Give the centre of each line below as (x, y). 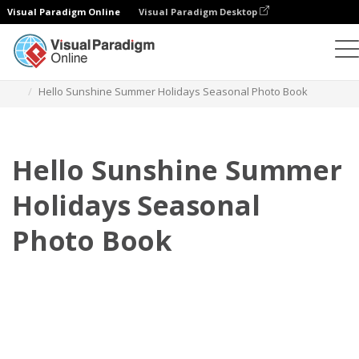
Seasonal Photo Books (255, 72)
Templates (157, 72)
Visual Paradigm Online (64, 12)
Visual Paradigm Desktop (199, 12)
